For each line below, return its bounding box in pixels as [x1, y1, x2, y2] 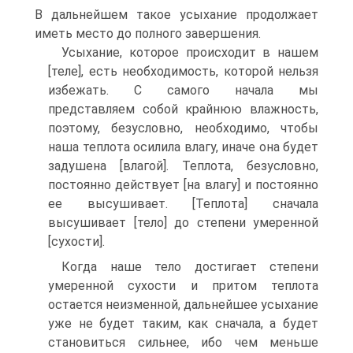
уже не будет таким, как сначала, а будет [48, 316, 318, 331]
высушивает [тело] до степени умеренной [48, 215, 318, 230]
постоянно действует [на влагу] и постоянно [48, 177, 318, 192]
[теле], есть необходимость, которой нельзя [48, 64, 318, 79]
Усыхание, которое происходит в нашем [61, 45, 318, 60]
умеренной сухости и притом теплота [48, 278, 318, 293]
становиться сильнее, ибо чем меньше [48, 335, 318, 350]
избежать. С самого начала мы [48, 83, 318, 98]
